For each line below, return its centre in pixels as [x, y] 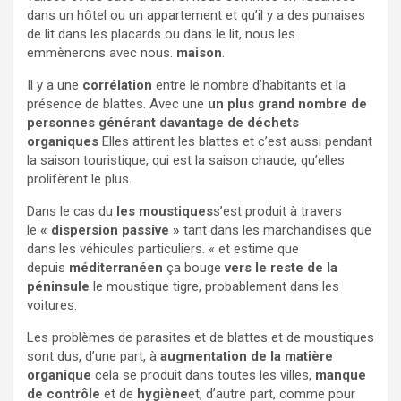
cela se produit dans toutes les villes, [203, 375]
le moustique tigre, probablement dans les [214, 286]
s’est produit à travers [277, 211]
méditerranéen [116, 267]
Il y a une [55, 85]
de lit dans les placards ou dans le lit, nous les [161, 34]
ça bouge [194, 267]
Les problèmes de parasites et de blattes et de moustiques [200, 337]
